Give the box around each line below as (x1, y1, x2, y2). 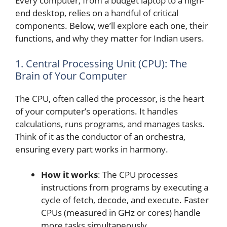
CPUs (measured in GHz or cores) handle (41, 207, 201, 219)
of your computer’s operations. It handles (15, 105, 178, 117)
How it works (41, 169, 98, 181)
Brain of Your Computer (15, 68, 127, 83)
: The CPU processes (98, 169, 178, 181)
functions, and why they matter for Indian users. (15, 32, 204, 45)
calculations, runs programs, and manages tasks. (15, 118, 205, 130)
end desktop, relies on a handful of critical (15, 7, 178, 19)
